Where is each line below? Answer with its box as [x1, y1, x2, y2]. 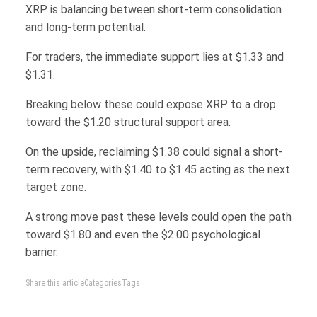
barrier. [25, 246, 58, 260]
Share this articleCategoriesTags [25, 278, 140, 289]
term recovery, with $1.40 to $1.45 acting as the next [25, 163, 290, 177]
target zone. [25, 180, 86, 195]
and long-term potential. [25, 21, 146, 35]
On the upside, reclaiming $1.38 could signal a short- [25, 145, 283, 159]
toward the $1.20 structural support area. [25, 115, 231, 129]
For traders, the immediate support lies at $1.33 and [25, 50, 284, 64]
